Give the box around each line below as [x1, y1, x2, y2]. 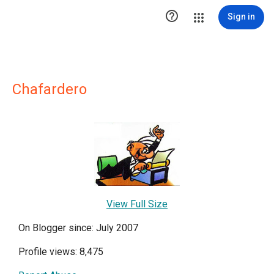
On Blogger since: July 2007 [18, 221, 138, 234]
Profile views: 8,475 [18, 245, 103, 257]
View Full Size [106, 198, 168, 210]
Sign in [228, 12, 255, 21]
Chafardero [12, 81, 87, 98]
